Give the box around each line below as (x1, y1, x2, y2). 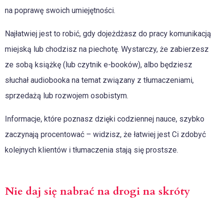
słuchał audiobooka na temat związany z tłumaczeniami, (5, 75, 194, 85)
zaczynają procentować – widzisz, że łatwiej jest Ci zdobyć (5, 129, 206, 139)
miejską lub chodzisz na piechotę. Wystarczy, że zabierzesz (5, 44, 209, 54)
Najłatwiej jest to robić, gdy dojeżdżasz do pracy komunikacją (5, 29, 211, 38)
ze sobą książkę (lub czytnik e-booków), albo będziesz (5, 60, 192, 69)
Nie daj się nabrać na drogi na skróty (5, 184, 190, 199)
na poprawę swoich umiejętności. (5, 5, 115, 15)
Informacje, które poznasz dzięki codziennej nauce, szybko (5, 114, 204, 124)
